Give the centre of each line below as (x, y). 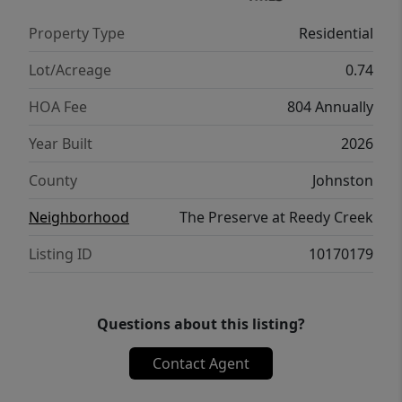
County (53, 180)
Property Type (77, 33)
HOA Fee (58, 106)
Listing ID (61, 253)
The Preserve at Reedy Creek (276, 217)
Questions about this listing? (201, 323)
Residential (336, 33)
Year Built (61, 143)
